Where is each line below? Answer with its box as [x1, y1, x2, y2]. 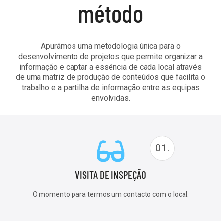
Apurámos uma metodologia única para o [40, 41, 181, 51]
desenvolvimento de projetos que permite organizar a [18, 52, 203, 61]
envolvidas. [91, 93, 130, 103]
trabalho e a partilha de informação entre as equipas [21, 83, 200, 92]
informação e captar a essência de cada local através [19, 62, 202, 72]
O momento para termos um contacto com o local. [32, 190, 189, 198]
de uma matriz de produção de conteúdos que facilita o [16, 73, 205, 82]
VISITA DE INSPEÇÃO [75, 168, 146, 181]
